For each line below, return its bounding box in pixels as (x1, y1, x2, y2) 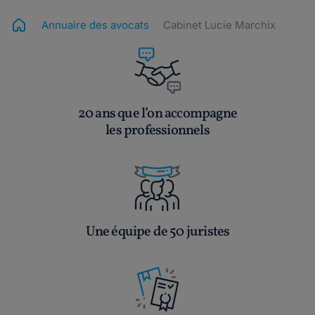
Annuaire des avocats (41, 18, 149, 32)
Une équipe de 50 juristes (85, 222, 230, 243)
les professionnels (105, 121, 210, 141)
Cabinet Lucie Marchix (163, 18, 276, 32)
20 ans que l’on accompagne (77, 104, 238, 124)
